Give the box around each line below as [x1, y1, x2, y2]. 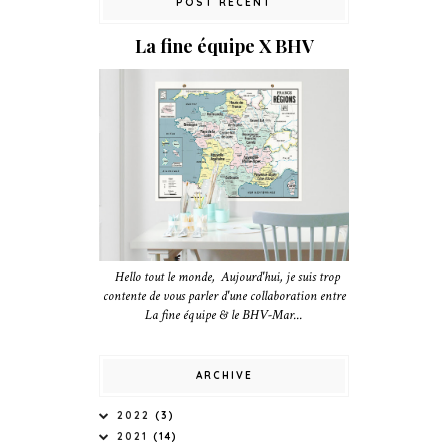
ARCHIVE [195, 368, 253, 382]
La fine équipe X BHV [134, 33, 314, 58]
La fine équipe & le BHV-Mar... [145, 305, 303, 324]
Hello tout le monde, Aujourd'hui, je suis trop [108, 267, 340, 286]
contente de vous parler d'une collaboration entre [102, 286, 346, 305]
